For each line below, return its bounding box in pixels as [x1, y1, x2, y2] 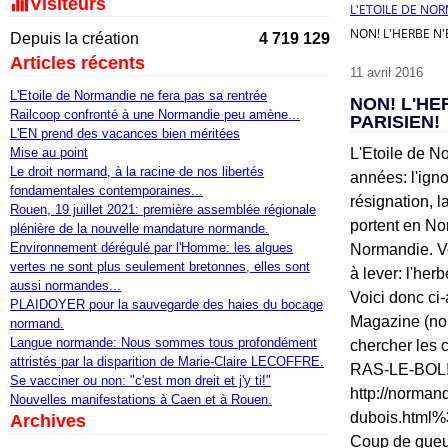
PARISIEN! [350, 112, 440, 132]
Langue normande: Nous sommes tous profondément [10, 335, 317, 350]
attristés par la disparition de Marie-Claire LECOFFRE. [10, 354, 324, 369]
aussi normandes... [10, 278, 121, 293]
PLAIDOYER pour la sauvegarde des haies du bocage [10, 297, 323, 312]
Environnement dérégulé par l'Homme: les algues [10, 240, 293, 255]
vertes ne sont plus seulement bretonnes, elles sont [10, 259, 310, 274]
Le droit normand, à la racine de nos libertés [10, 164, 264, 179]
